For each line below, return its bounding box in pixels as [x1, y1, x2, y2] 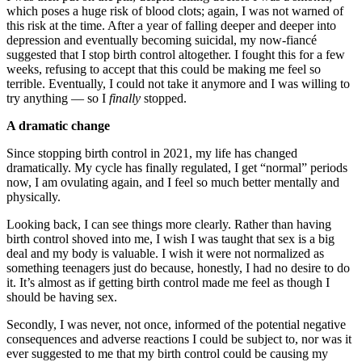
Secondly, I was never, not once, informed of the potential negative [6, 317, 346, 331]
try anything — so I [6, 90, 109, 105]
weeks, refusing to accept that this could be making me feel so [6, 61, 321, 76]
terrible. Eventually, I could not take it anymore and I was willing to [6, 76, 350, 90]
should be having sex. [6, 289, 117, 304]
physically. [6, 189, 61, 204]
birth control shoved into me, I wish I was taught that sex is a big [6, 231, 335, 246]
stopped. [141, 90, 190, 105]
